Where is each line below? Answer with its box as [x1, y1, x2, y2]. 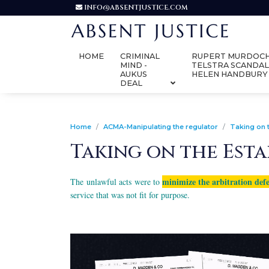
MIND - [119, 60, 147, 70]
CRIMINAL [119, 51, 160, 61]
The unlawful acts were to [70, 176, 162, 188]
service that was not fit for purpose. [70, 189, 190, 201]
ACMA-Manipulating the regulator [103, 122, 218, 131]
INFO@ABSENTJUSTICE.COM [82, 3, 188, 12]
